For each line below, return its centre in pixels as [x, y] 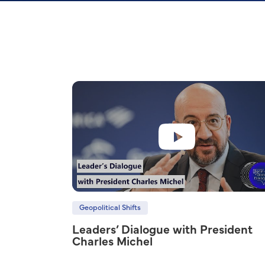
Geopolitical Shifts [110, 208]
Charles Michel [112, 242]
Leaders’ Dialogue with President [162, 230]
